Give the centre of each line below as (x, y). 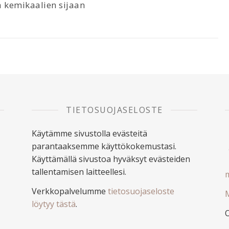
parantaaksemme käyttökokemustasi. (104, 146)
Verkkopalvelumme (70, 191)
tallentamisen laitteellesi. (79, 172)
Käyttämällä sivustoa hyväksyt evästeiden (111, 159)
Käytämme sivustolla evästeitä (89, 133)
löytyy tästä (54, 204)
